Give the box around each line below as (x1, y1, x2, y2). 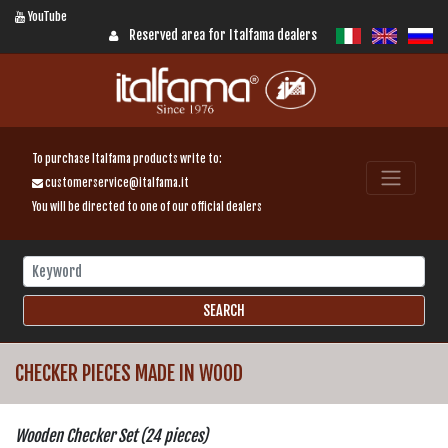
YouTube (25, 9, 67, 24)
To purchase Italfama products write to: (32, 151, 222, 166)
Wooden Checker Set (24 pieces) (15, 425, 208, 446)
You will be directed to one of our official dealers (32, 199, 262, 214)
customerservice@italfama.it (43, 175, 189, 190)
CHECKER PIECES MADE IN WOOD (15, 360, 243, 386)
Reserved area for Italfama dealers (129, 27, 317, 43)
